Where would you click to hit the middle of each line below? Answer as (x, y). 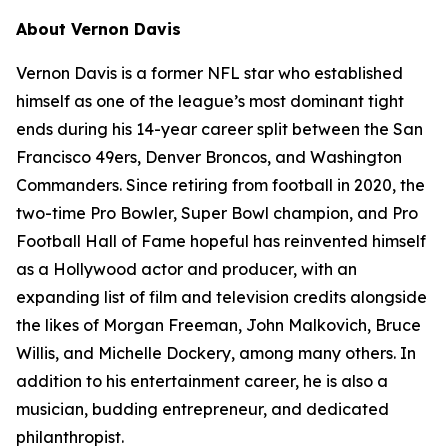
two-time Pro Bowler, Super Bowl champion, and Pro (217, 213)
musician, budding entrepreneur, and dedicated (202, 409)
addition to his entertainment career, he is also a (202, 381)
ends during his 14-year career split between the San (219, 129)
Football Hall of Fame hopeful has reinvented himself (221, 241)
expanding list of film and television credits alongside (221, 297)
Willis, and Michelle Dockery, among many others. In (216, 353)
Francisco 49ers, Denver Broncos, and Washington (209, 157)
